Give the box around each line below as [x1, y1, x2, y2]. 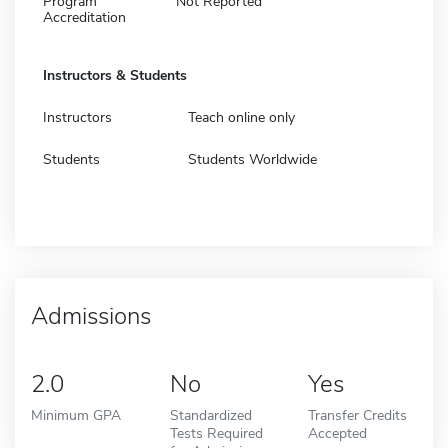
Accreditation [43, 7, 126, 27]
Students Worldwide [188, 149, 317, 169]
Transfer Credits [308, 404, 408, 425]
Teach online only [188, 107, 295, 127]
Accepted [308, 422, 368, 443]
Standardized [169, 404, 252, 425]
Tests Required [169, 422, 263, 443]
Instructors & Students [43, 65, 187, 85]
